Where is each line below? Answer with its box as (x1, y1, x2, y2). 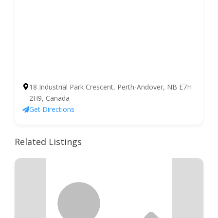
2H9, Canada (29, 93, 70, 103)
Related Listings (15, 136, 82, 147)
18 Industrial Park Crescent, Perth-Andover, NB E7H (29, 82, 192, 91)
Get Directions (29, 105, 74, 114)
